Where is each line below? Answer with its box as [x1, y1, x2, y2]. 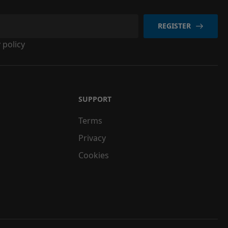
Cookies [78, 149, 109, 161]
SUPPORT [78, 94, 111, 104]
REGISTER [158, 21, 191, 31]
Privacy [78, 132, 106, 144]
